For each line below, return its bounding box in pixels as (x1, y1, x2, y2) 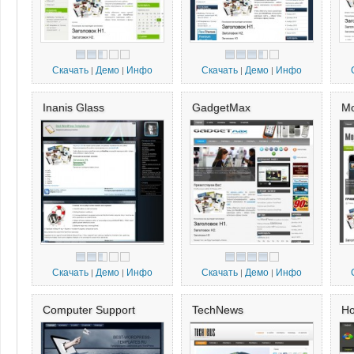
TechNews (192, 303, 243, 316)
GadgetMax (192, 101, 250, 114)
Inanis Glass (43, 101, 104, 114)
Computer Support (43, 303, 135, 316)
